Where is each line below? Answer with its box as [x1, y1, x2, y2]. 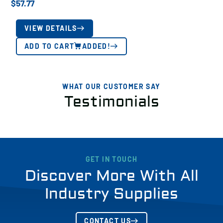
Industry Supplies [45, 185, 178, 203]
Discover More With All [24, 167, 199, 185]
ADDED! [82, 42, 111, 50]
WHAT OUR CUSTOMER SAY [62, 82, 161, 91]
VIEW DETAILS [24, 24, 77, 32]
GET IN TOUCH [85, 155, 138, 163]
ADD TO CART [24, 42, 75, 50]
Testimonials [64, 93, 159, 111]
